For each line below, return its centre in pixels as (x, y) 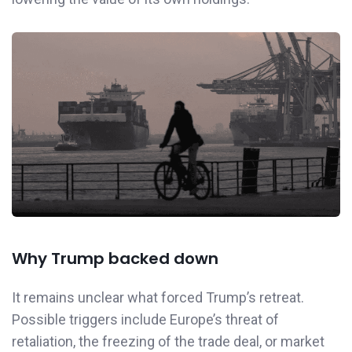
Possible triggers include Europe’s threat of (145, 320)
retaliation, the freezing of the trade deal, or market (168, 342)
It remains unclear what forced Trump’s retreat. (158, 298)
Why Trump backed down (115, 259)
